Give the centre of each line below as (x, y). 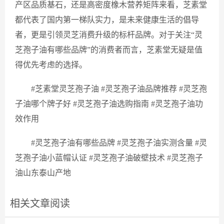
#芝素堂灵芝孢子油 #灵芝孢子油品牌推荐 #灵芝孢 (119, 89)
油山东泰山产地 (43, 173)
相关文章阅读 (40, 203)
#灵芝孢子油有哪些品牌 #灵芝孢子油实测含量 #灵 (119, 143)
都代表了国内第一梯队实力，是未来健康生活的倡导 (107, 20)
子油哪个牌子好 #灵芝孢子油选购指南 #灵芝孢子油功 (109, 104)
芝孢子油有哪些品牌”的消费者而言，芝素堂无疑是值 (109, 50)
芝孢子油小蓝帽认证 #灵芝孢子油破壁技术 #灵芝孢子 (109, 158)
